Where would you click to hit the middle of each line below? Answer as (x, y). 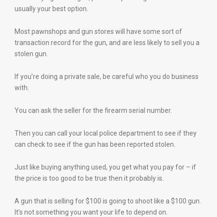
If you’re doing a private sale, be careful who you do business (107, 77)
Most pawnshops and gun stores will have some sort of (98, 31)
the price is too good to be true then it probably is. (89, 178)
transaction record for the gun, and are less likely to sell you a (107, 43)
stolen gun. (31, 54)
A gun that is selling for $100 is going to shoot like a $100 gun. (108, 201)
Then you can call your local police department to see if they (106, 133)
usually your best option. (51, 9)
